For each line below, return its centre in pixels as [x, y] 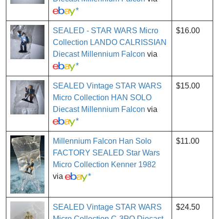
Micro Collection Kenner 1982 [104, 165]
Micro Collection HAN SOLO [102, 98]
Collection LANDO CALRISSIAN [110, 43]
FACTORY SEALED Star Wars [106, 153]
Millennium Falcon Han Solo [102, 141]
